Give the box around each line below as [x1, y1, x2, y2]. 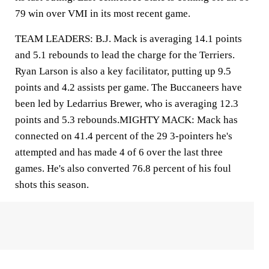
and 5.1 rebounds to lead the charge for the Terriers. [15, 49, 235, 61]
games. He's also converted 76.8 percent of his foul [15, 163, 231, 174]
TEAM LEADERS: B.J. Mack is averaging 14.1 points [15, 33, 242, 44]
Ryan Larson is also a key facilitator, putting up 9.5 [15, 65, 231, 77]
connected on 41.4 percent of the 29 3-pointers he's [15, 130, 232, 142]
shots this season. [15, 179, 89, 190]
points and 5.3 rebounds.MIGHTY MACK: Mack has [15, 114, 238, 125]
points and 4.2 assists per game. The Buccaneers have [15, 82, 242, 93]
